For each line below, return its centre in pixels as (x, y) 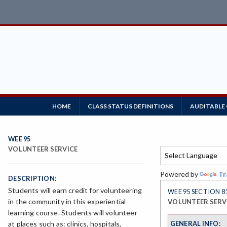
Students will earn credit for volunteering (75, 191)
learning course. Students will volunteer (73, 213)
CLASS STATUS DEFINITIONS (130, 106)
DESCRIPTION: (32, 179)
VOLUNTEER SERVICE (43, 149)
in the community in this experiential (67, 202)
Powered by (180, 174)
